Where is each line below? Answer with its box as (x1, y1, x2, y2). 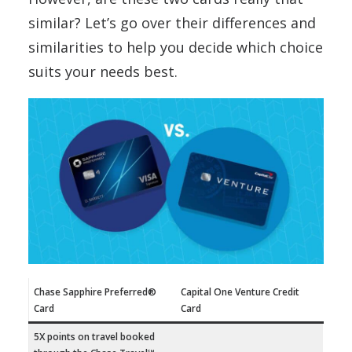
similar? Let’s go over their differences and (28, 13, 316, 32)
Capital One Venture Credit (181, 285, 299, 299)
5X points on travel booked (34, 330, 155, 344)
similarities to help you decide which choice (28, 38, 323, 57)
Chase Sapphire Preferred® (34, 285, 156, 299)
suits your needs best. (28, 62, 178, 81)
